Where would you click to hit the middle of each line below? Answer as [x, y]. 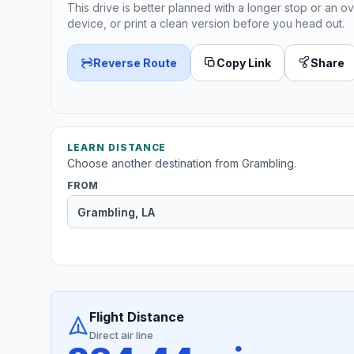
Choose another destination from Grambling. [182, 164]
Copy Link [244, 62]
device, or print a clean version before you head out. [206, 23]
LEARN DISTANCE [117, 148]
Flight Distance [137, 317]
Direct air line [121, 335]
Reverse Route [135, 62]
